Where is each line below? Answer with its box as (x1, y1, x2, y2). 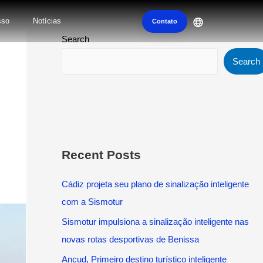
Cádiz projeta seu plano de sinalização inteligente (61, 179, 249, 189)
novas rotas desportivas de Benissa (61, 234, 199, 244)
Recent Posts (61, 148, 141, 161)
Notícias (33, 16, 61, 25)
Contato (152, 17, 177, 25)
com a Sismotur (61, 197, 123, 207)
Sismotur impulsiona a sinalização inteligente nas (61, 216, 249, 227)
